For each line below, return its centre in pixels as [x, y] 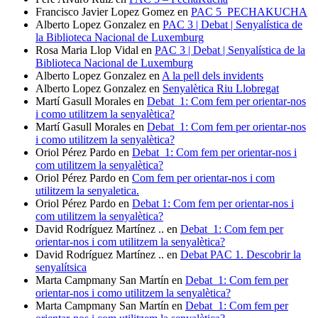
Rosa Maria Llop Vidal [87, 50]
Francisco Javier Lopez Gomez [105, 12]
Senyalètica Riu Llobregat [221, 89]
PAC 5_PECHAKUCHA [249, 12]
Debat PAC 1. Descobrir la [241, 255]
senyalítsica [61, 268]
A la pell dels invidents [213, 76]
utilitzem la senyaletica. [87, 191]
